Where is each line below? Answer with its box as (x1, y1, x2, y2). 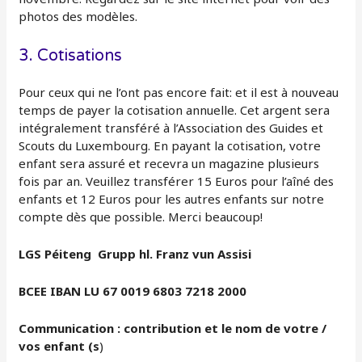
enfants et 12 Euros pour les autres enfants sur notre (19, 190, 325, 207)
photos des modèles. (19, 7, 138, 24)
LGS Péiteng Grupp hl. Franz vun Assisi (19, 245, 252, 262)
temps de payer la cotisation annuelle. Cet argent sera (19, 101, 330, 118)
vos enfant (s (19, 337, 100, 354)
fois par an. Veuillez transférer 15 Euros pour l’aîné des (19, 172, 335, 189)
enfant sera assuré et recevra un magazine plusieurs (19, 154, 320, 171)
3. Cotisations (19, 45, 123, 65)
